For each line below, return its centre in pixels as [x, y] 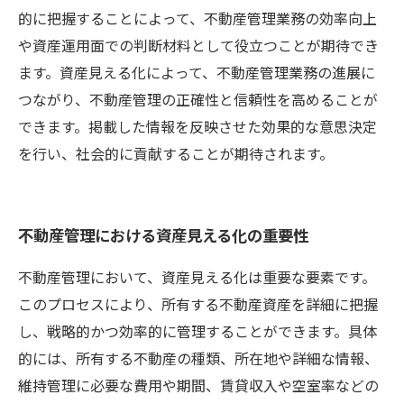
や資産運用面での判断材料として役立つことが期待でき [198, 46]
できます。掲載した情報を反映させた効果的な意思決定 [197, 128]
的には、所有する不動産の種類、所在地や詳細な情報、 [198, 359]
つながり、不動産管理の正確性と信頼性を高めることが [198, 101]
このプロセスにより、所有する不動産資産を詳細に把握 [198, 305]
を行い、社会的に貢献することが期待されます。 [176, 155]
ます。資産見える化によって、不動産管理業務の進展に [197, 73]
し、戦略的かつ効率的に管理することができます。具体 [197, 332]
